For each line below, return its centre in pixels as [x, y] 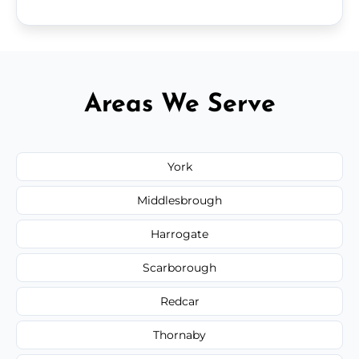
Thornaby [179, 335]
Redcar [179, 301]
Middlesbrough [179, 200]
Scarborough [179, 267]
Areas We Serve [179, 105]
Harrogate [179, 234]
